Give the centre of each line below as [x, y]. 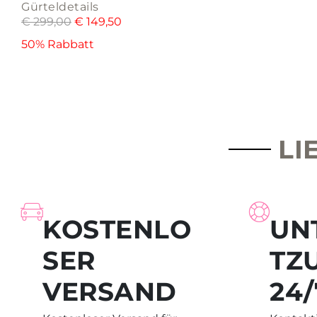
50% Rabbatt [58, 45]
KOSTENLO [117, 230]
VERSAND [110, 292]
